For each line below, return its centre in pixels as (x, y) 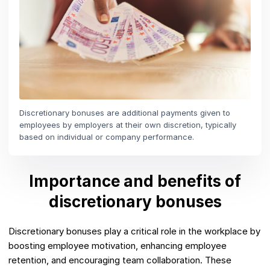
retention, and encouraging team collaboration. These (120, 260)
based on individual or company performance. (107, 137)
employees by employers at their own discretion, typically (128, 125)
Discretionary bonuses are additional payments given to (125, 113)
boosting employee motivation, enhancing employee (118, 246)
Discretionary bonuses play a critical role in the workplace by (134, 231)
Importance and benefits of (135, 181)
